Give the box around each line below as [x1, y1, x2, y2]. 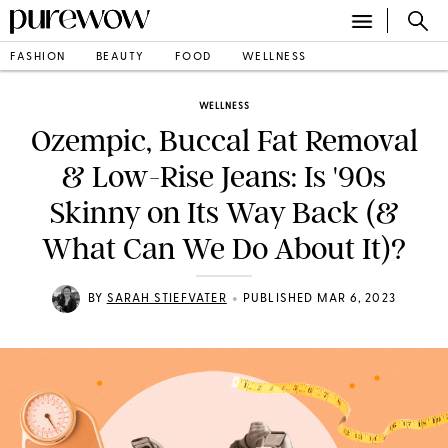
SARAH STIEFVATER [106, 293, 227, 305]
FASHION [10, 51, 66, 63]
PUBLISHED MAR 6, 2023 [242, 293, 396, 305]
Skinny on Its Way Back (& [49, 195, 399, 231]
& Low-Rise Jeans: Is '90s [62, 159, 386, 195]
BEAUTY [95, 51, 145, 63]
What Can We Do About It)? [42, 231, 406, 267]
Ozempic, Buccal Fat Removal [30, 123, 418, 159]
